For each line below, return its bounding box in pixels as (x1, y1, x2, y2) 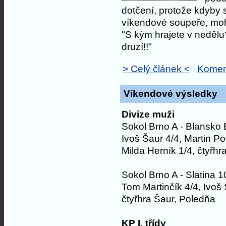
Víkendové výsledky (124, 88, 217, 99)
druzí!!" (122, 41, 152, 52)
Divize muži (122, 108, 175, 120)
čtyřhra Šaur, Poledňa (122, 193, 215, 204)
